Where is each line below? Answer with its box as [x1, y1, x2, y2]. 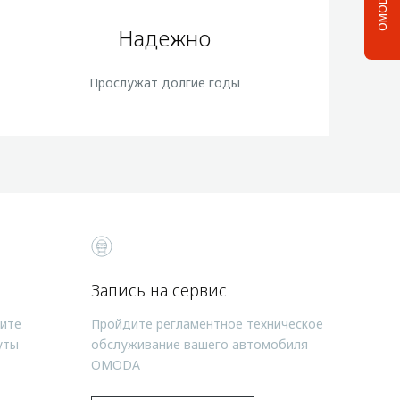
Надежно [118, 23, 211, 53]
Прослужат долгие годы [88, 74, 240, 91]
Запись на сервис [91, 279, 227, 301]
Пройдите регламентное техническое [91, 315, 323, 332]
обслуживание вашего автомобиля [91, 336, 308, 353]
